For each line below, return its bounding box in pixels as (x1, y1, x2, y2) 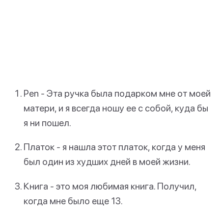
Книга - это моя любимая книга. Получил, (24, 180, 196, 192)
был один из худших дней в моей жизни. (24, 156, 191, 167)
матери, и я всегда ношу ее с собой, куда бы (24, 102, 208, 114)
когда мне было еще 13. (24, 194, 123, 206)
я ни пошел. (24, 117, 71, 129)
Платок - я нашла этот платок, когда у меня (24, 141, 205, 153)
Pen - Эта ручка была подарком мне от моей (24, 87, 211, 99)
